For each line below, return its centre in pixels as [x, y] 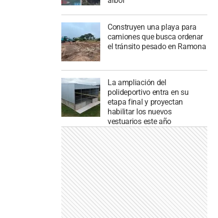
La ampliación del [137, 83]
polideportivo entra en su [148, 92]
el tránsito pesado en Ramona [157, 46]
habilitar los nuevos [139, 112]
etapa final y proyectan [145, 102]
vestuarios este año [139, 122]
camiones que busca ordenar [155, 36]
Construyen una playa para [152, 27]
